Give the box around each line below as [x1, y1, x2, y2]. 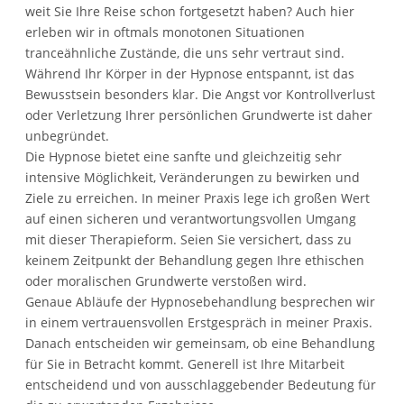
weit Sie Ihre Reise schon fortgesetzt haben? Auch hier [25, 2, 354, 20]
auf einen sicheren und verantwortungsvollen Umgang [25, 209, 356, 227]
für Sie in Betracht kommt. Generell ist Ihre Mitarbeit [25, 354, 344, 372]
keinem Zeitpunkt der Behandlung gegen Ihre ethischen [25, 251, 364, 269]
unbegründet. [25, 126, 109, 144]
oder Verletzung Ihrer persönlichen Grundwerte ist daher [25, 106, 372, 124]
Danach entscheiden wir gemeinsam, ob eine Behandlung [25, 334, 375, 352]
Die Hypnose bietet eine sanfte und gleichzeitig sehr [25, 147, 342, 165]
